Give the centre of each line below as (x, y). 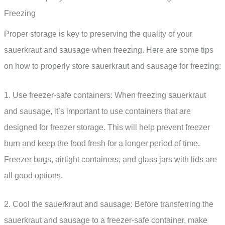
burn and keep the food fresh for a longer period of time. (102, 143)
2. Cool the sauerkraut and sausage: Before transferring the (109, 204)
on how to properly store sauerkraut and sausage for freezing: (113, 66)
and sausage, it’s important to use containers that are (97, 111)
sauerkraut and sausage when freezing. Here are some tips (109, 50)
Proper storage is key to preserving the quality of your (98, 34)
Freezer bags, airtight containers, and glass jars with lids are (110, 159)
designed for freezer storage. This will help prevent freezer (107, 127)
